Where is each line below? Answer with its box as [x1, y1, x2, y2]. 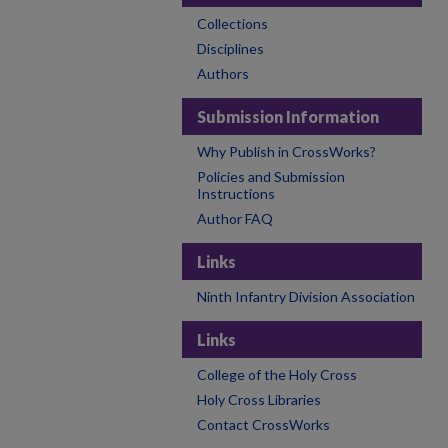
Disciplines [197, 40, 264, 57]
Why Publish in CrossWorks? [197, 143, 376, 160]
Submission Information [197, 107, 379, 126]
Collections [197, 15, 268, 32]
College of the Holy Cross [197, 366, 357, 383]
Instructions [197, 185, 275, 202]
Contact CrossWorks [197, 416, 330, 433]
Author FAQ [197, 210, 273, 227]
